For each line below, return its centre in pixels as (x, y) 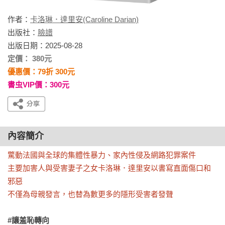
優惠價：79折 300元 (41, 72)
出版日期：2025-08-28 (45, 45)
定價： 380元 (30, 59)
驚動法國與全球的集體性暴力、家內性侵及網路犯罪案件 (102, 155)
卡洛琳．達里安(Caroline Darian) (84, 19)
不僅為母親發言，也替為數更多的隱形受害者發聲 (90, 194)
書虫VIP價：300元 (38, 85)
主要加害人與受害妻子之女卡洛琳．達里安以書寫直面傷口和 (109, 168)
